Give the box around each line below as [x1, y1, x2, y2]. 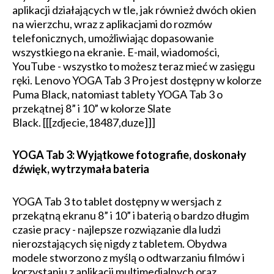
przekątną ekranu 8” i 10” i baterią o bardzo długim [12, 209, 249, 222]
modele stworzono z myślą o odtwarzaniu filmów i [12, 251, 245, 264]
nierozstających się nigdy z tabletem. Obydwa [12, 237, 227, 250]
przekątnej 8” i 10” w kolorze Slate [12, 102, 171, 115]
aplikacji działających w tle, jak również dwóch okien [12, 3, 256, 17]
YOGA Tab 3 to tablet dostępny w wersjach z [12, 194, 221, 208]
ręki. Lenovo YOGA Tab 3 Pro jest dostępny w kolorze [12, 73, 262, 87]
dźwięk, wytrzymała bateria [12, 162, 149, 176]
